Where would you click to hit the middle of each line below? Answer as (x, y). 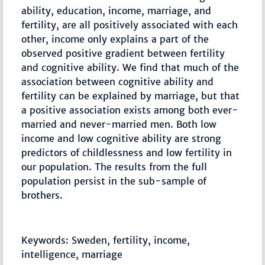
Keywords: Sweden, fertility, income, (106, 240)
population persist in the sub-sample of (114, 181)
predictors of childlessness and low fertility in (127, 153)
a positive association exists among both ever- (130, 110)
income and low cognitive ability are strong (122, 139)
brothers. (42, 195)
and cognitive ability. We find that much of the (130, 68)
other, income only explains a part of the (115, 39)
